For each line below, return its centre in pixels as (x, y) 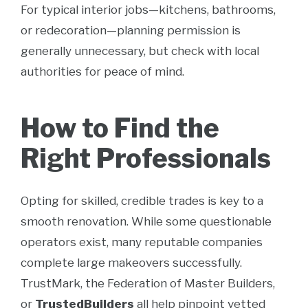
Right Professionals (146, 158)
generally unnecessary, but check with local (140, 51)
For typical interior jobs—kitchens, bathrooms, (148, 10)
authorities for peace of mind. (102, 71)
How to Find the (120, 128)
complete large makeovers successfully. (131, 263)
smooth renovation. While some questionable (146, 221)
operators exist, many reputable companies (142, 242)
